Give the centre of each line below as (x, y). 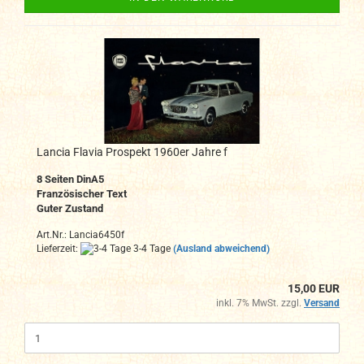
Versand (322, 303)
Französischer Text (82, 194)
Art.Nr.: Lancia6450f (80, 235)
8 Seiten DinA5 (70, 179)
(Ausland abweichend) (221, 249)
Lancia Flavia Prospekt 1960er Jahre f (132, 152)
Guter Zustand (70, 208)
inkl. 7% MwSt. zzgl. (260, 303)
